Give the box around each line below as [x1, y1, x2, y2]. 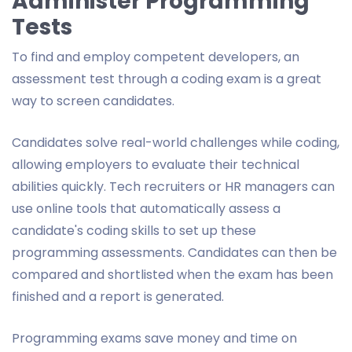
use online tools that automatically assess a [12, 199, 280, 218]
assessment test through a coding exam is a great [12, 69, 321, 88]
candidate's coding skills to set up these [12, 221, 256, 240]
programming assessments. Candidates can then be [12, 243, 337, 262]
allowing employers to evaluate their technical [12, 155, 299, 174]
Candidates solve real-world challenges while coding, [12, 133, 339, 152]
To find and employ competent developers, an [12, 47, 299, 66]
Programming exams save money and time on [12, 328, 297, 347]
